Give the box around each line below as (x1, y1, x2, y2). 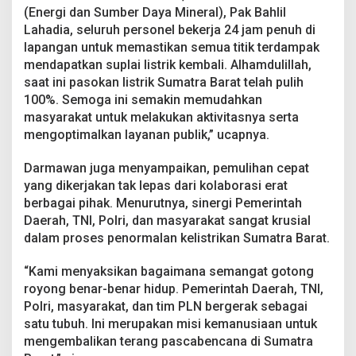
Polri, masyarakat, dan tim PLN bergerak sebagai (24, 298, 308, 314)
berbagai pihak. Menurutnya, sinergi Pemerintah (24, 195, 302, 211)
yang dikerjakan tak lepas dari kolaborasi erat (24, 177, 288, 193)
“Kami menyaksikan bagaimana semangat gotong (24, 263, 314, 279)
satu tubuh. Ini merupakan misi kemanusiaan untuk (24, 315, 317, 331)
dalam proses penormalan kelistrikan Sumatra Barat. (24, 230, 330, 246)
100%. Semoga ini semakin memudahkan (24, 91, 262, 107)
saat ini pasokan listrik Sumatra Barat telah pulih (24, 74, 304, 90)
